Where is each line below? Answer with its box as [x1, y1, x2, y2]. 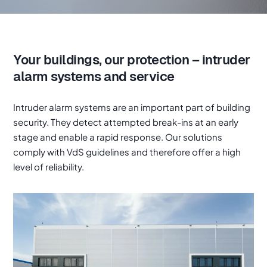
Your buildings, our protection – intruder [13, 52, 250, 67]
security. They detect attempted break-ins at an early [13, 116, 239, 128]
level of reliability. [13, 161, 85, 172]
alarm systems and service [13, 69, 175, 84]
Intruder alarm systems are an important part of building [13, 101, 251, 113]
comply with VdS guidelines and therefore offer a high [13, 146, 241, 157]
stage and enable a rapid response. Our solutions [13, 131, 223, 142]
